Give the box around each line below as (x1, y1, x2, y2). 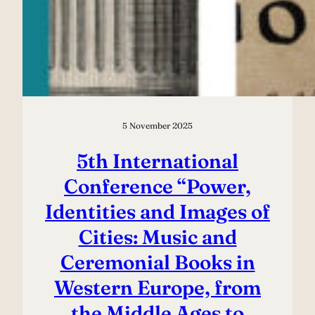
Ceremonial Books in (60, 250, 255, 275)
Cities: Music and (78, 225, 237, 250)
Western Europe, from (54, 276, 261, 300)
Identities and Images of (45, 200, 270, 224)
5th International (77, 149, 238, 174)
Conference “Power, (64, 174, 251, 199)
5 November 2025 (122, 120, 193, 131)
